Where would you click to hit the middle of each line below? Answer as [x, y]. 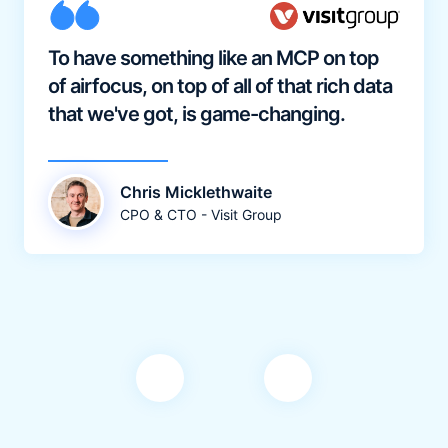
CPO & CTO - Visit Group [200, 214]
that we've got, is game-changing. [196, 114]
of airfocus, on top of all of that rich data [219, 86]
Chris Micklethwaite [195, 191]
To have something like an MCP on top [213, 58]
